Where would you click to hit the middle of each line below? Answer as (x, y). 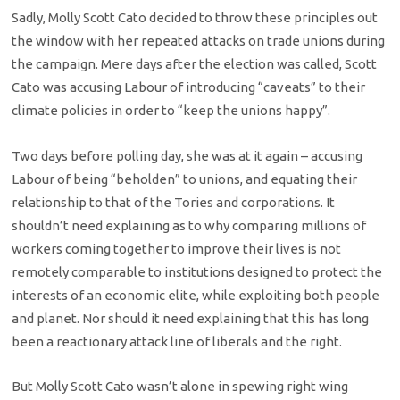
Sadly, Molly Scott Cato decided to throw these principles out (195, 18)
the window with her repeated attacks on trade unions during (199, 41)
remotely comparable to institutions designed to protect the (197, 271)
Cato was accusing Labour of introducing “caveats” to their (189, 87)
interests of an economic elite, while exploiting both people (196, 295)
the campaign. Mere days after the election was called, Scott (195, 64)
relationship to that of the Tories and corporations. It (174, 202)
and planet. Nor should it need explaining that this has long (191, 318)
